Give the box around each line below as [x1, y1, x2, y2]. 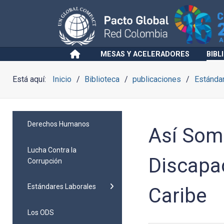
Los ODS [27, 208, 54, 216]
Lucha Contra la [27, 145, 76, 154]
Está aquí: [12, 74, 50, 84]
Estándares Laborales [27, 182, 96, 191]
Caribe [148, 184, 207, 207]
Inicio [52, 74, 71, 84]
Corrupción [27, 156, 62, 165]
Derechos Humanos [27, 119, 89, 128]
